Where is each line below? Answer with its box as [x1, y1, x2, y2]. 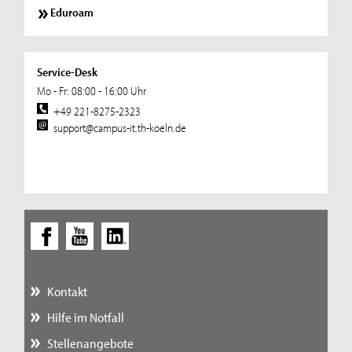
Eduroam [50, 5, 94, 20]
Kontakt [46, 282, 87, 299]
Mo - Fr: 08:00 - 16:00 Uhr [36, 83, 146, 99]
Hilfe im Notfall [46, 309, 124, 326]
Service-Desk [36, 64, 97, 80]
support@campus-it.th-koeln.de [53, 119, 187, 135]
